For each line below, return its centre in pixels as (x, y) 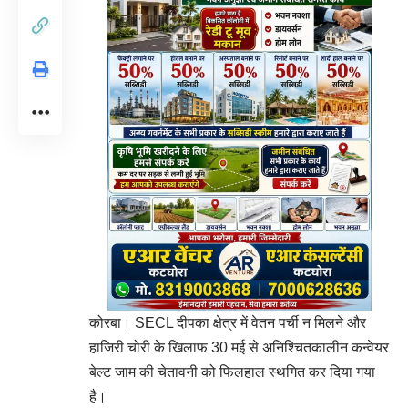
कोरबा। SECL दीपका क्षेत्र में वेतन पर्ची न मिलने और (228, 323)
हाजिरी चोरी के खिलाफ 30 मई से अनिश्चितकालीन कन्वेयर (239, 347)
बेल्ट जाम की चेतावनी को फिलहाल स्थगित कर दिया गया (232, 372)
